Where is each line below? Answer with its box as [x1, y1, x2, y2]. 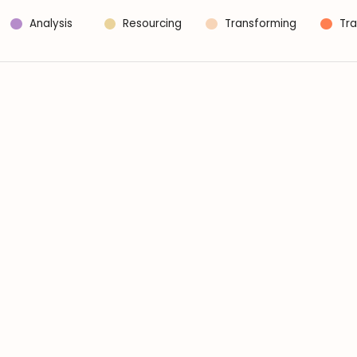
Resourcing [123, 16, 182, 31]
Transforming [225, 16, 297, 31]
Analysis [29, 16, 73, 31]
